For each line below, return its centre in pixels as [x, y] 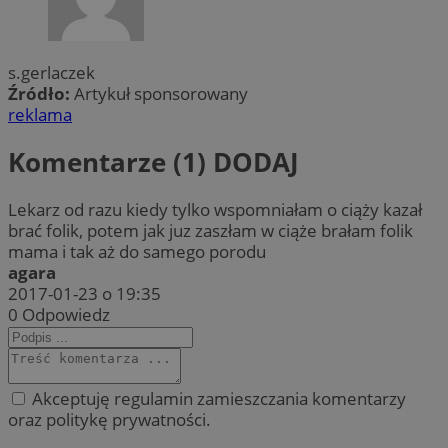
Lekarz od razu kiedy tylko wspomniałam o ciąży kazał [215, 210]
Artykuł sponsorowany [161, 93]
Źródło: [41, 93]
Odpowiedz [66, 315]
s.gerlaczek [51, 72]
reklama [40, 114]
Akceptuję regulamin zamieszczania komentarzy [217, 399]
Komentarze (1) [110, 162]
